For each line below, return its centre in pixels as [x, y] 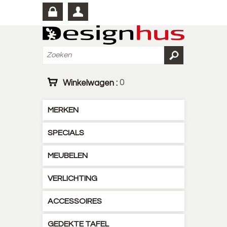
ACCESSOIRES [75, 201]
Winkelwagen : [91, 83]
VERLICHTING [72, 178]
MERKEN [63, 110]
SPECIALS [66, 133]
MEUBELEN [68, 156]
